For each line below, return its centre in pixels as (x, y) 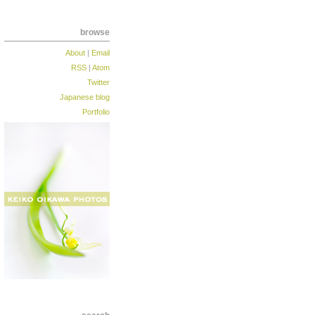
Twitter (98, 82)
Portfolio (96, 112)
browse (95, 32)
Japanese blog (85, 97)
